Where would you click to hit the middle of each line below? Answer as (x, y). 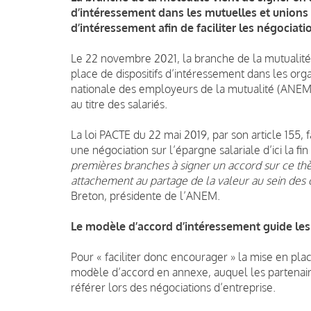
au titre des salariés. (119, 104)
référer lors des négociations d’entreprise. (173, 287)
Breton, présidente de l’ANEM (144, 195)
